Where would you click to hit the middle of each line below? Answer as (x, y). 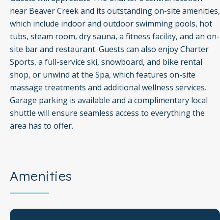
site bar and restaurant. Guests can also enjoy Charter (109, 49)
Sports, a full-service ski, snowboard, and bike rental (106, 62)
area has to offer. (41, 126)
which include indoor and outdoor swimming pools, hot (111, 24)
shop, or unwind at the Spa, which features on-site (103, 75)
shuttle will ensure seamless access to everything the (107, 113)
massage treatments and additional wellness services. (108, 88)
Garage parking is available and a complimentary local (109, 100)
